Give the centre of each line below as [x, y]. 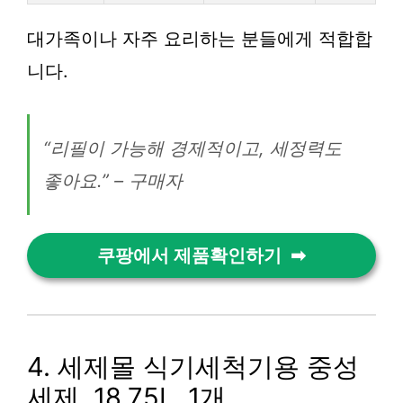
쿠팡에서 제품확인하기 [189, 255]
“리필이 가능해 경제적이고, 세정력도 [193, 148]
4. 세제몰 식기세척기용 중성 [193, 367]
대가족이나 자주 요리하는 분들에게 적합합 [200, 39]
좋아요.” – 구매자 [113, 181]
